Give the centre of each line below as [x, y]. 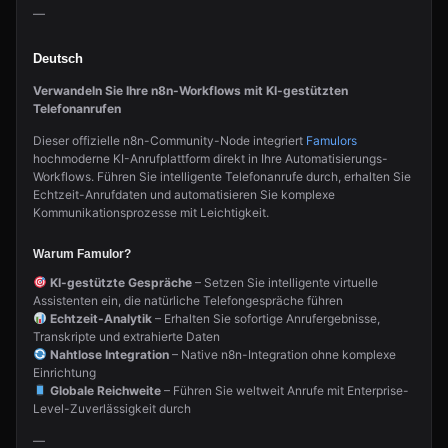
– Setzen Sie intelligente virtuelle [284, 282]
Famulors [331, 140]
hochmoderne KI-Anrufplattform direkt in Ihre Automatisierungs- [210, 158]
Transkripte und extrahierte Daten [126, 336]
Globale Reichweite [105, 390]
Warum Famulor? [82, 254]
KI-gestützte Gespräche [120, 282]
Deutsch [58, 59]
